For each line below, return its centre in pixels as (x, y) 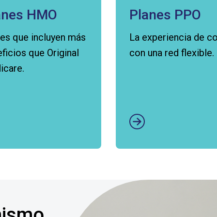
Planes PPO (165, 15)
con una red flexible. (172, 53)
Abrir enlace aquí (165, 73)
